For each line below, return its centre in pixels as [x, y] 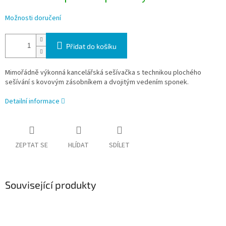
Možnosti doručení [33, 18]
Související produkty [51, 185]
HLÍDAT [78, 146]
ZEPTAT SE [32, 146]
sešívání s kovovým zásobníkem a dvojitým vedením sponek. [97, 82]
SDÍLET [119, 146]
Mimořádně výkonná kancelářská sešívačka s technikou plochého [103, 73]
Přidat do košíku [91, 46]
